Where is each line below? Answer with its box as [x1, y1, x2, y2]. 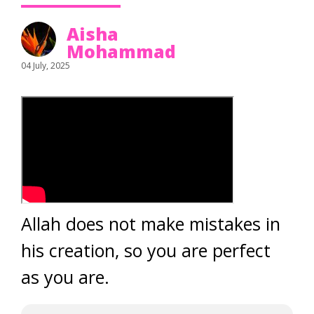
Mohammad [67, 39, 176, 63]
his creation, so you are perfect [21, 238, 271, 262]
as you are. [21, 265, 109, 289]
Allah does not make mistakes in [21, 212, 280, 235]
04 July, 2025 [21, 60, 70, 71]
